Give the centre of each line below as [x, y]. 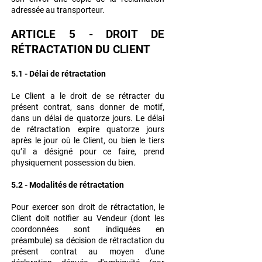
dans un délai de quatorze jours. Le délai [88, 118]
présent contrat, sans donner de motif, [88, 107]
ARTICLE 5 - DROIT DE [88, 35]
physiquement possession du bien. [73, 163]
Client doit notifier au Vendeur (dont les [88, 218]
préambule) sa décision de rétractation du [88, 241]
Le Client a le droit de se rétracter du [88, 96]
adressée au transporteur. [58, 10]
